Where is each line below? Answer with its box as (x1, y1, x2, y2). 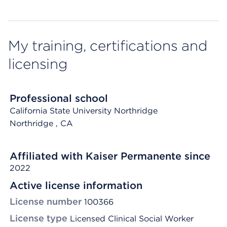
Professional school (10, 92, 108, 104)
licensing (8, 55, 67, 72)
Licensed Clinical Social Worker (70, 214, 194, 223)
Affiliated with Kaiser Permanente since (10, 150, 210, 162)
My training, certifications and (8, 37, 207, 54)
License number (10, 196, 82, 207)
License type (10, 213, 67, 223)
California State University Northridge (10, 106, 158, 116)
